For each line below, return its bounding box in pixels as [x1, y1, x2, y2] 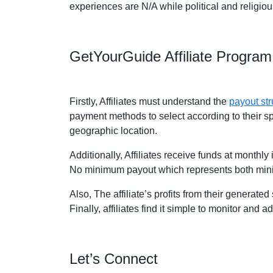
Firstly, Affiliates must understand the [69, 96, 229, 107]
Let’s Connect [69, 250, 158, 267]
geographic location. [69, 126, 157, 136]
